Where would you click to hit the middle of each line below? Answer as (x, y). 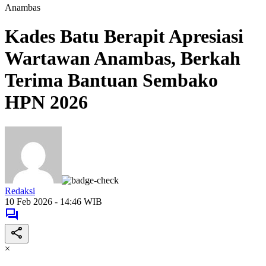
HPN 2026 (46, 102)
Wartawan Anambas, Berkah (123, 58)
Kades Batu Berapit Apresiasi (124, 37)
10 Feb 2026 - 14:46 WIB (53, 201)
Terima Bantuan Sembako (111, 80)
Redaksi (20, 191)
